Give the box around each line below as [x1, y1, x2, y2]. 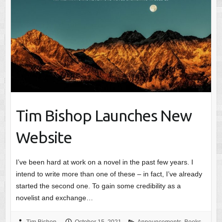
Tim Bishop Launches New [15, 106, 192, 124]
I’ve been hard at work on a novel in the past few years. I [15, 158, 193, 166]
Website [15, 128, 72, 146]
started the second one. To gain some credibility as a [15, 181, 181, 190]
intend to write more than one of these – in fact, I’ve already [15, 169, 202, 178]
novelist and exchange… [15, 193, 93, 202]
